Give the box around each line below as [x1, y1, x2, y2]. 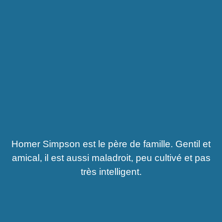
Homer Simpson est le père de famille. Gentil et [11, 139, 211, 150]
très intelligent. [80, 166, 142, 177]
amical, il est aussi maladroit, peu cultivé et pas [11, 153, 211, 164]
